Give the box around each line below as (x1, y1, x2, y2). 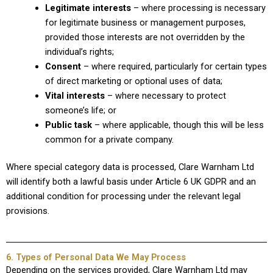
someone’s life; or (44, 104, 116, 116)
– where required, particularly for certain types (80, 60, 267, 72)
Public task (44, 119, 92, 130)
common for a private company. (44, 133, 174, 145)
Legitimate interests (44, 2, 131, 13)
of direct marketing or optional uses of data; (44, 75, 222, 87)
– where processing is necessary (130, 2, 266, 13)
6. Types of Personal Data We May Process (6, 251, 186, 263)
